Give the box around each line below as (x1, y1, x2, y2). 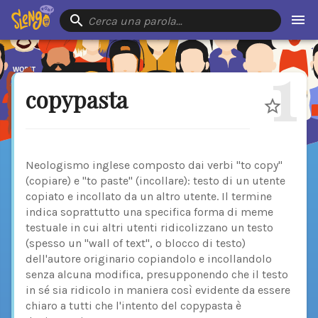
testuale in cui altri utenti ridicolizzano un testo (26, 221, 273, 235)
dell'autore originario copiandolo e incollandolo (26, 252, 272, 266)
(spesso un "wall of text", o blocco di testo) (26, 236, 246, 251)
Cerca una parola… (87, 14, 182, 28)
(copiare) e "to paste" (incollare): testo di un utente (26, 174, 285, 188)
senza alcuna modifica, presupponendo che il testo (26, 268, 288, 282)
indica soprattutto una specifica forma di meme (26, 205, 273, 219)
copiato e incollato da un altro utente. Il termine (26, 190, 272, 204)
